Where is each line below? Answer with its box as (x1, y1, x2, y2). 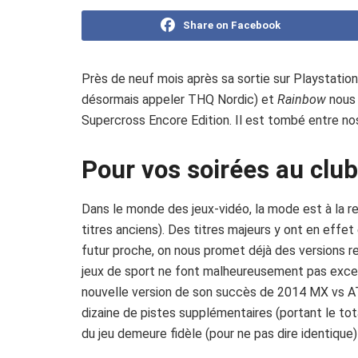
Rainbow (277, 91, 326, 107)
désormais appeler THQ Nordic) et (82, 91, 277, 107)
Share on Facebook (183, 18, 280, 31)
